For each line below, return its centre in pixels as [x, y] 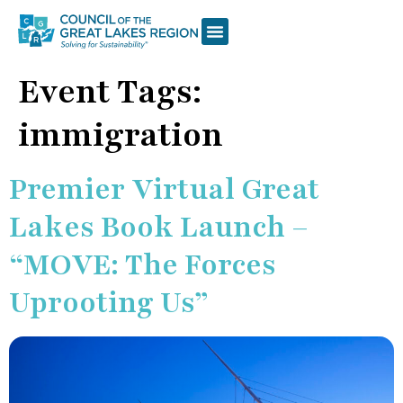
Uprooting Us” [109, 302]
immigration [121, 134]
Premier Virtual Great [164, 189]
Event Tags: [110, 91]
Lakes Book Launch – [159, 227]
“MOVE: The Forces [143, 264]
